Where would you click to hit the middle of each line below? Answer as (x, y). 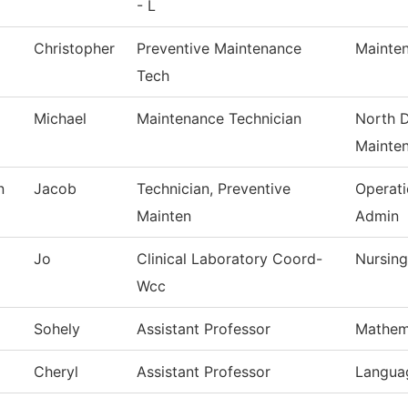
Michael (60, 119)
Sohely (57, 329)
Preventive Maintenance (219, 49)
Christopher (74, 49)
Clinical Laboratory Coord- (229, 259)
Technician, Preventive (214, 189)
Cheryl (56, 372)
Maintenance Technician (219, 119)
